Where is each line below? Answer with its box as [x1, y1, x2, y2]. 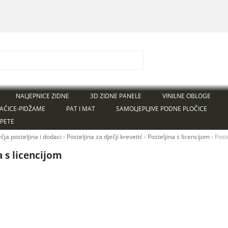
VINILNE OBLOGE [162, 92, 211, 100]
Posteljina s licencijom [148, 133, 210, 140]
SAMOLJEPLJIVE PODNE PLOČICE [116, 104, 207, 113]
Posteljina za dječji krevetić [67, 133, 143, 140]
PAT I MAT [66, 104, 95, 113]
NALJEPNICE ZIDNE [15, 92, 69, 100]
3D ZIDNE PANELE [90, 92, 141, 100]
